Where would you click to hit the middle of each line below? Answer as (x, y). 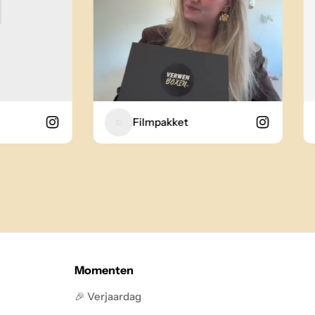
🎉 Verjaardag (108, 296)
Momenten (104, 270)
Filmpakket (139, 122)
